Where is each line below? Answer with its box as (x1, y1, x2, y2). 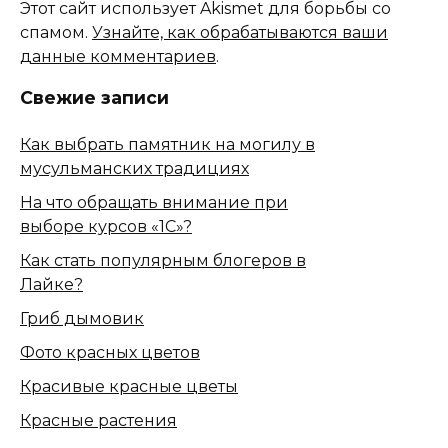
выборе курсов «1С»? (20, 217, 192, 237)
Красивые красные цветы (20, 377, 238, 397)
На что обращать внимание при (20, 193, 288, 213)
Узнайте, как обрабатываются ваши (92, 22, 388, 42)
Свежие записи (20, 86, 169, 108)
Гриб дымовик (20, 309, 144, 329)
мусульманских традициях (20, 159, 249, 179)
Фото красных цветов (20, 343, 200, 363)
